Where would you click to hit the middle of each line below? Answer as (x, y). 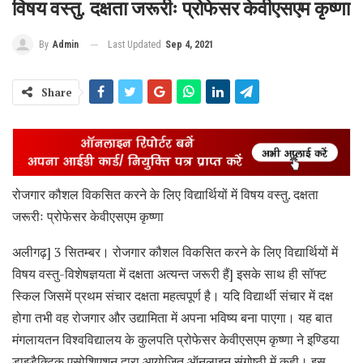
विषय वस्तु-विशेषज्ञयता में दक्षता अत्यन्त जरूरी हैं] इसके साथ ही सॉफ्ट (169, 273)
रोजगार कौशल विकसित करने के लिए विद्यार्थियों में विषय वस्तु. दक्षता (165, 194)
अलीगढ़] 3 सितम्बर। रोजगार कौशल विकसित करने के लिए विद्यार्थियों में (175, 252)
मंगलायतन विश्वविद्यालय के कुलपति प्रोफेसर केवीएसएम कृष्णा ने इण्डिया (176, 339)
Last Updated (136, 44)
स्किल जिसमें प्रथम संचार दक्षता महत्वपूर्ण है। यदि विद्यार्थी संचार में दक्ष (173, 295)
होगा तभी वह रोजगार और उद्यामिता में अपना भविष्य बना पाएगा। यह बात (172, 317)
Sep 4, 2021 (190, 44)
